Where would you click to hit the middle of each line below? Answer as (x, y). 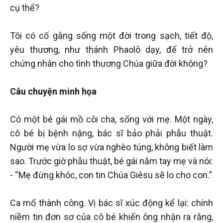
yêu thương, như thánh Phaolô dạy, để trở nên (111, 49)
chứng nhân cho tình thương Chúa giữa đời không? (109, 63)
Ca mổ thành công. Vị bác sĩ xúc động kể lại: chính (111, 203)
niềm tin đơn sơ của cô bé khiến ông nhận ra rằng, (111, 217)
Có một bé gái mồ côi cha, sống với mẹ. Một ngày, (111, 119)
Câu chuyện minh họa (53, 91)
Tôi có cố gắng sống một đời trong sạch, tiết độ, (111, 35)
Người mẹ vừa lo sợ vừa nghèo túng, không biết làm (111, 147)
